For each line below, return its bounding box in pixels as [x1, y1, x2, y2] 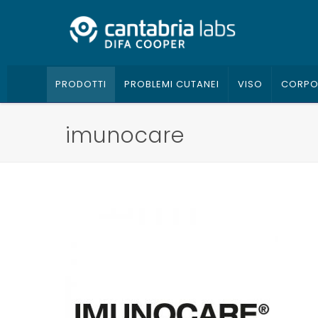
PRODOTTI [55, 77, 106, 91]
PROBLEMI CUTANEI [124, 77, 219, 91]
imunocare [65, 121, 185, 150]
